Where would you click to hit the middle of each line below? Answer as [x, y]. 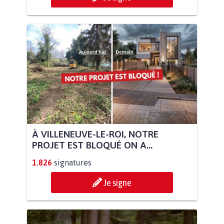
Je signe [117, 183]
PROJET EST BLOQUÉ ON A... [92, 145]
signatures [73, 163]
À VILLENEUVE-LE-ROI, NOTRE [95, 134]
